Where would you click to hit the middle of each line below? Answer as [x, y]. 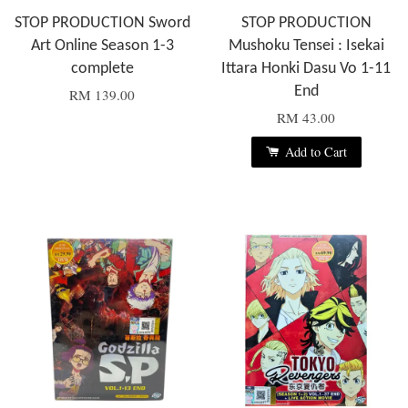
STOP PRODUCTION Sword [102, 24]
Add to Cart [314, 152]
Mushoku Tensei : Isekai [306, 46]
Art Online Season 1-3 [102, 46]
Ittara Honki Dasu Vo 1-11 [306, 69]
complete [102, 69]
